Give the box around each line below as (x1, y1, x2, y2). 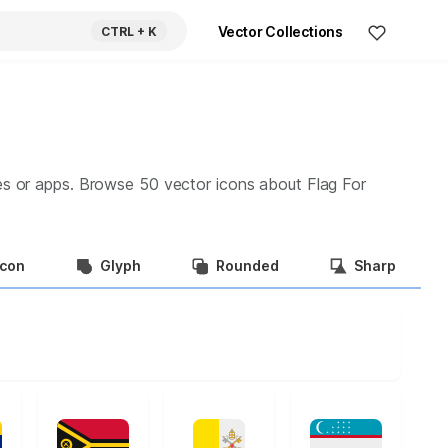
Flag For (306, 174, 366, 194)
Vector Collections (217, 23, 343, 40)
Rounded (216, 256, 279, 274)
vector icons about (158, 174, 307, 194)
